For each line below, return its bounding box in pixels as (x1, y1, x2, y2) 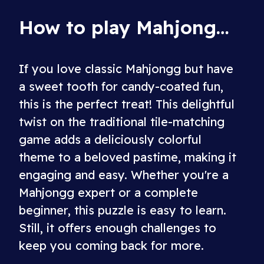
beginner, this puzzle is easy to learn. (19, 203, 226, 217)
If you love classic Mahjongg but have (19, 61, 233, 76)
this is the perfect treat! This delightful (19, 97, 235, 111)
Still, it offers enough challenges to (19, 220, 216, 235)
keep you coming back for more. (19, 238, 204, 253)
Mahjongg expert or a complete (19, 185, 198, 200)
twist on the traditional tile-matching (19, 114, 225, 129)
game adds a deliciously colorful (19, 132, 202, 147)
